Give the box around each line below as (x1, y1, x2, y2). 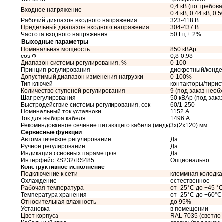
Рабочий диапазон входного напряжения (21, 17, 137, 24)
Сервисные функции (21, 129, 82, 136)
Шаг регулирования (21, 94, 76, 101)
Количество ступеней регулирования (21, 87, 125, 94)
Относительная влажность (21, 198, 96, 205)
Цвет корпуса (21, 212, 58, 219)
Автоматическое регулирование (21, 136, 111, 143)
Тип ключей (21, 80, 53, 87)
